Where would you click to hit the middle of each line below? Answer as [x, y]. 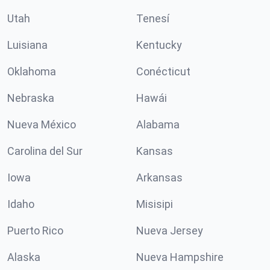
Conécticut [163, 71]
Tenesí [153, 18]
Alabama [158, 124]
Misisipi [155, 204]
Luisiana [27, 45]
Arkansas [159, 177]
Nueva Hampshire [180, 257]
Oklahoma [32, 71]
